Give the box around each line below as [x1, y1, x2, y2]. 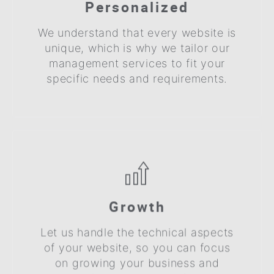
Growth [108, 196, 166, 216]
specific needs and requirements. [46, 72, 228, 85]
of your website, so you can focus [43, 240, 231, 254]
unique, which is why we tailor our [44, 41, 230, 54]
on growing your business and [54, 256, 220, 269]
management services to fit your [48, 56, 226, 70]
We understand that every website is [37, 26, 237, 39]
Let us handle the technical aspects [40, 225, 234, 239]
